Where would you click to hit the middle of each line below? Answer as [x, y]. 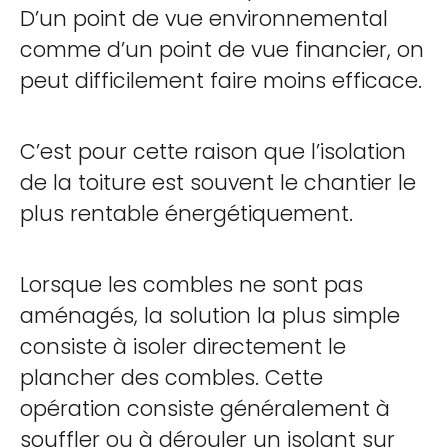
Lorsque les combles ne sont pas [191, 284]
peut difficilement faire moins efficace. [221, 80]
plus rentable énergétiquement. [186, 213]
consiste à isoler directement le [183, 346]
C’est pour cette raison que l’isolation [213, 151]
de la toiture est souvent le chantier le [218, 182]
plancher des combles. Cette [171, 377]
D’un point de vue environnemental [204, 18]
